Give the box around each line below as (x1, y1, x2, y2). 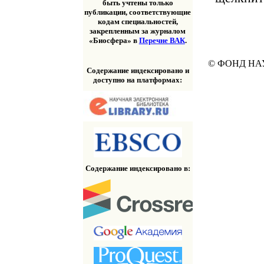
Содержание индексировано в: (85, 163, 190, 173)
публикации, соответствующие (84, 8, 192, 17)
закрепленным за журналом (90, 27, 186, 36)
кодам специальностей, (97, 17, 178, 27)
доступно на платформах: (93, 75, 183, 84)
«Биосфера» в (88, 36, 139, 45)
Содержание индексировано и (86, 65, 189, 75)
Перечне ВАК (138, 36, 185, 45)
